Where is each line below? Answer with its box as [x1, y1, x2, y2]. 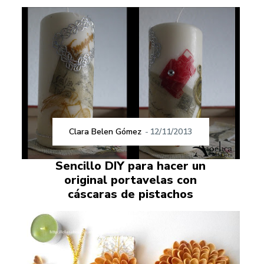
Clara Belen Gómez [69, 126, 142, 138]
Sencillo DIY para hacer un [55, 158, 206, 174]
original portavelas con [64, 172, 197, 189]
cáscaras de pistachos [68, 186, 194, 203]
